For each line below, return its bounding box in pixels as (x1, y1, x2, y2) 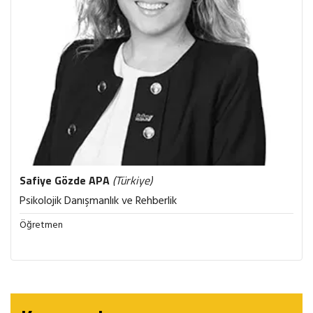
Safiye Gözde (20, 172, 89, 189)
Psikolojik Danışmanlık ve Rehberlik (20, 192, 177, 210)
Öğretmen (20, 217, 63, 233)
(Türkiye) (112, 172, 152, 189)
